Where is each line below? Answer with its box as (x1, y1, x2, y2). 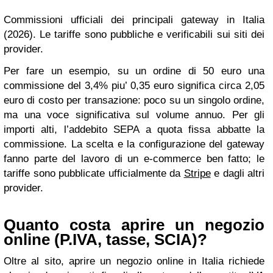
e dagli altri (210, 168, 264, 179)
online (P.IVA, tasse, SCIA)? (4, 231, 207, 248)
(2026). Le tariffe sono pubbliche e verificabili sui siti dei (4, 29, 264, 40)
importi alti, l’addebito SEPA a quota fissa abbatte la (4, 124, 264, 135)
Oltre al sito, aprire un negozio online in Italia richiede (4, 255, 264, 267)
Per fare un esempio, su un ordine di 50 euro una (4, 65, 264, 77)
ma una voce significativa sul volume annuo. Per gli (4, 109, 264, 121)
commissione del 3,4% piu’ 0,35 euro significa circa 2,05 (4, 80, 264, 91)
